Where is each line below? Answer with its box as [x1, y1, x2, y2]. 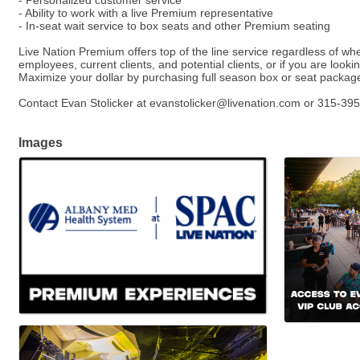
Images [18, 135, 63, 150]
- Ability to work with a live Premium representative [18, 6, 273, 20]
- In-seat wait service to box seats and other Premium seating [18, 19, 330, 33]
